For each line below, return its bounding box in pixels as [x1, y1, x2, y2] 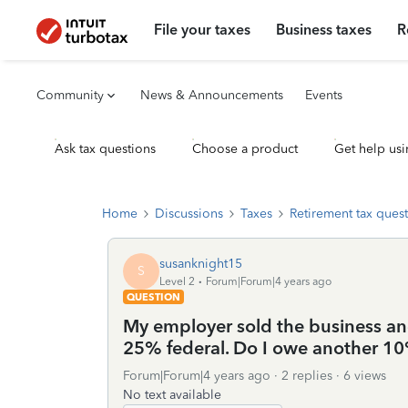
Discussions [155, 206, 223, 221]
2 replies [281, 368, 332, 383]
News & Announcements [140, 87, 283, 103]
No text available [123, 387, 221, 403]
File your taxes [154, 21, 251, 38]
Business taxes [276, 21, 372, 38]
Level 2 [159, 274, 195, 288]
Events [305, 87, 342, 103]
